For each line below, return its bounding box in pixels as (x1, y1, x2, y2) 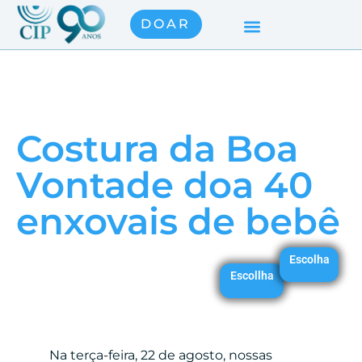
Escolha (289, 252, 330, 266)
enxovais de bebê (16, 198, 340, 243)
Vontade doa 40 (16, 162, 313, 207)
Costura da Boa (16, 125, 298, 170)
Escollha (230, 268, 274, 282)
